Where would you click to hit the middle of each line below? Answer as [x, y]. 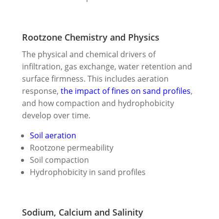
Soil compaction [59, 160]
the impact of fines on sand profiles [125, 91]
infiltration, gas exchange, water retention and [107, 66]
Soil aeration [53, 135]
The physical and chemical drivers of [88, 54]
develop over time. [56, 115]
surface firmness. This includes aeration [95, 78]
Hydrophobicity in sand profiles [88, 172]
